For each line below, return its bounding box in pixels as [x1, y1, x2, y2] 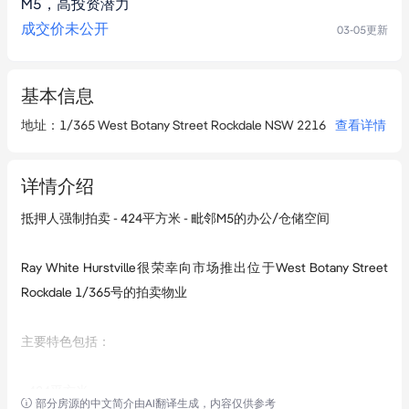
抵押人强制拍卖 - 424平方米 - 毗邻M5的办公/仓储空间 [21, 211, 330, 225]
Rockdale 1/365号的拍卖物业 [21, 285, 187, 299]
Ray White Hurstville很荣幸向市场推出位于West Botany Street [21, 260, 388, 275]
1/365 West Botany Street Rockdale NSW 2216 [59, 118, 326, 132]
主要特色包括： [21, 334, 110, 349]
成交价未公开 [21, 20, 109, 37]
